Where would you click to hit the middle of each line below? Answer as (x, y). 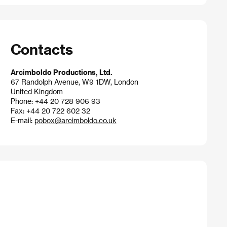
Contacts (42, 49)
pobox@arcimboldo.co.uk (75, 120)
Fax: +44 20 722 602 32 (50, 110)
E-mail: (22, 120)
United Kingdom (36, 91)
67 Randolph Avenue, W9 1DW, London (74, 82)
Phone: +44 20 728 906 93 (55, 101)
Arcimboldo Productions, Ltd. (61, 72)
